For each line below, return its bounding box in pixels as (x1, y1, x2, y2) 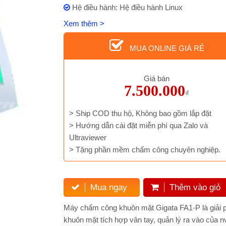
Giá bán (144, 74, 170, 83)
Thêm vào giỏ (169, 183, 221, 192)
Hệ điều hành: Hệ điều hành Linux (70, 3, 183, 12)
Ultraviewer (69, 133, 106, 142)
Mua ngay (90, 183, 127, 192)
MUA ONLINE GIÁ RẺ (123, 44, 204, 52)
